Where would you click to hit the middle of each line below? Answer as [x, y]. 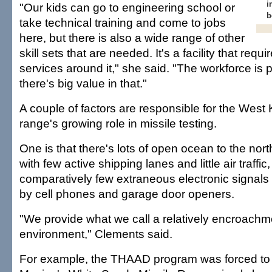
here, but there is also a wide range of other [132, 38]
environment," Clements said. [96, 234]
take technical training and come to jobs [123, 22]
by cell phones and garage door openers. [127, 194]
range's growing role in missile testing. [118, 123]
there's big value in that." [83, 83]
